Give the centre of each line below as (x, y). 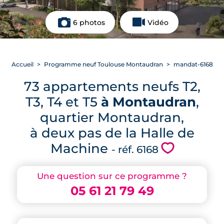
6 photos (89, 22)
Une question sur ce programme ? (112, 176)
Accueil (22, 64)
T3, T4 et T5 (63, 102)
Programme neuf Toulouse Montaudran (103, 64)
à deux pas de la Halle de (112, 133)
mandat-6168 (192, 64)
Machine (81, 148)
